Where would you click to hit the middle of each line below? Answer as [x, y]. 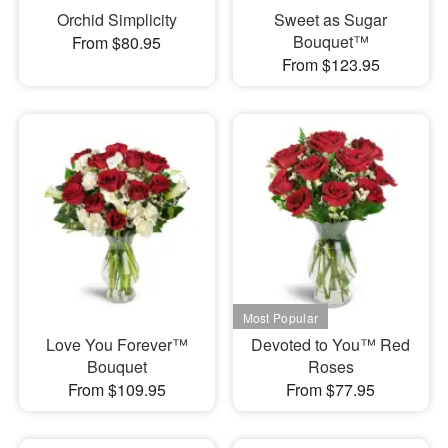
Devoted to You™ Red [331, 345]
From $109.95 [116, 390]
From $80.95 [117, 42]
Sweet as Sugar [331, 19]
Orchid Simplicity [116, 19]
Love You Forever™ [116, 345]
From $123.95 [330, 64]
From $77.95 [331, 390]
